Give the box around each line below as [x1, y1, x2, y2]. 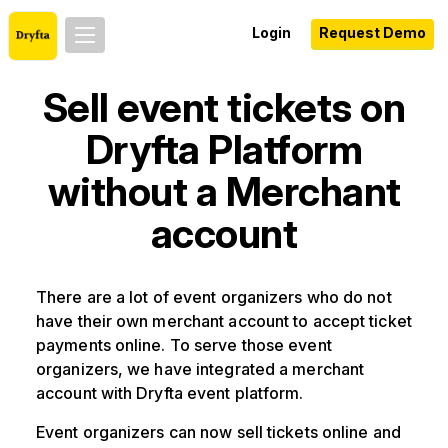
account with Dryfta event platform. [36, 383, 304, 403]
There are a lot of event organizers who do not [36, 287, 392, 307]
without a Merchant [47, 167, 401, 216]
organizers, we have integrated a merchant [36, 359, 365, 379]
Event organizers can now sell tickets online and [36, 422, 401, 442]
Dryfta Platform [85, 125, 363, 174]
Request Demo [319, 24, 426, 41]
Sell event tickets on [42, 83, 406, 132]
